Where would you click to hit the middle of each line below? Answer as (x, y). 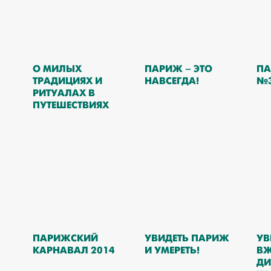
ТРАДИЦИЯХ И (67, 81)
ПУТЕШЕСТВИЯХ (70, 105)
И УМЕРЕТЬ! (172, 250)
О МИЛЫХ (57, 69)
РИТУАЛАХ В (64, 93)
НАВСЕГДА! (171, 81)
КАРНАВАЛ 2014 (73, 250)
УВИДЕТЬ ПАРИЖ (187, 238)
